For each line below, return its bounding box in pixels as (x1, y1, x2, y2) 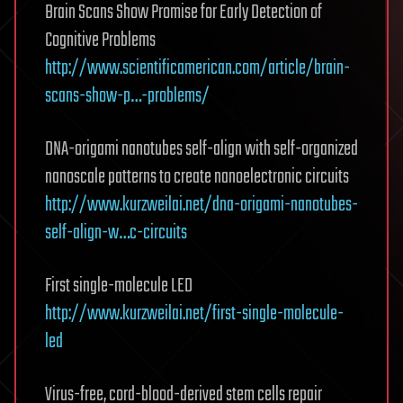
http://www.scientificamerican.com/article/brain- (45, 53, 350, 84)
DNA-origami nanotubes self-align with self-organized (45, 134, 358, 165)
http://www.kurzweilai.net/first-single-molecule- (45, 299, 344, 329)
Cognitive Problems (45, 25, 156, 56)
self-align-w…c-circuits (45, 218, 187, 248)
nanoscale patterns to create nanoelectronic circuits (45, 162, 349, 193)
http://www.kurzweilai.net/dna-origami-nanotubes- (45, 190, 358, 220)
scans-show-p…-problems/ (45, 81, 210, 112)
